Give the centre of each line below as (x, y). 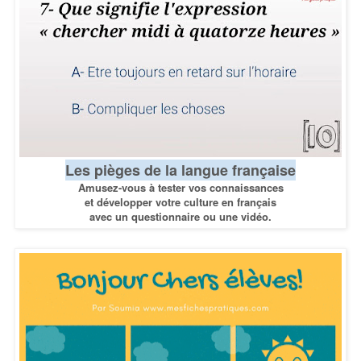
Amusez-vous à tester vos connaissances (180, 187)
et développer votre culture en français (180, 201)
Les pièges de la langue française (180, 170)
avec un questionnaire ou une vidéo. (180, 216)
